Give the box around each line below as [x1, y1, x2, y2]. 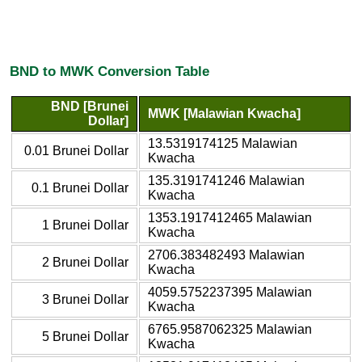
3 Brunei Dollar [42, 292, 128, 306]
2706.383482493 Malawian [148, 247, 305, 262]
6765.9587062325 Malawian [148, 322, 312, 336]
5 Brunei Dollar [42, 329, 128, 343]
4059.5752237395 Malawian [148, 284, 312, 299]
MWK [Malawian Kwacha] [148, 106, 301, 120]
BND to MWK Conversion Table [10, 63, 209, 80]
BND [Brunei [51, 99, 128, 113]
